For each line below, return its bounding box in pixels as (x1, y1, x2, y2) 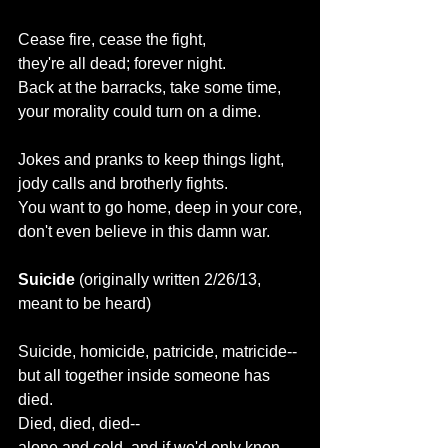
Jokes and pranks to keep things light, (18, 151, 284, 168)
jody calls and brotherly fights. (18, 175, 228, 192)
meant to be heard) (18, 295, 151, 312)
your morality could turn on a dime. (18, 103, 261, 120)
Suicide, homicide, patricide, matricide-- (18, 343, 297, 360)
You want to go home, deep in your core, (18, 199, 302, 216)
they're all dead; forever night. (18, 55, 226, 72)
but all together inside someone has (18, 367, 274, 384)
